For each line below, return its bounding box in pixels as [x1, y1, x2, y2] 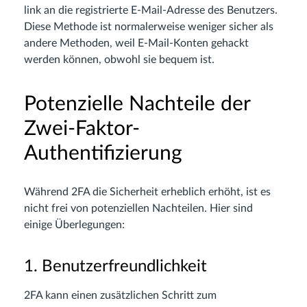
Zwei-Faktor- [24, 119, 140, 140]
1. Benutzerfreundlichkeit [24, 258, 207, 275]
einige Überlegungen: [24, 219, 125, 231]
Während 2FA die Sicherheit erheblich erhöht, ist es [24, 186, 271, 198]
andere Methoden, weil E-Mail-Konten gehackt [24, 38, 249, 49]
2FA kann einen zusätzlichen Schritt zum [24, 290, 217, 302]
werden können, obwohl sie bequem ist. [24, 54, 214, 66]
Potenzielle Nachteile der [24, 94, 250, 115]
